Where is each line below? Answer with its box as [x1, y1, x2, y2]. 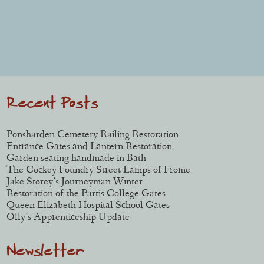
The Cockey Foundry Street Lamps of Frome [6, 166, 191, 176]
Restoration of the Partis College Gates [6, 189, 166, 200]
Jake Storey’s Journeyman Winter [6, 177, 143, 188]
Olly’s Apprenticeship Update [6, 213, 130, 223]
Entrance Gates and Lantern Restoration [6, 142, 173, 153]
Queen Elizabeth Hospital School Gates [6, 201, 170, 212]
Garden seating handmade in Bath [6, 154, 147, 164]
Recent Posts [6, 88, 98, 118]
